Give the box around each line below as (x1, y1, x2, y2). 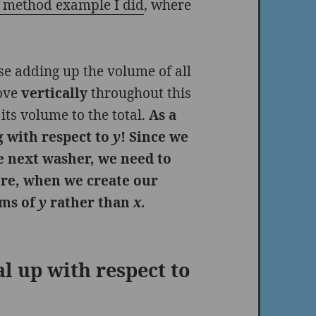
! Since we (121, 127, 189, 146)
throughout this (91, 83, 192, 102)
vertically (21, 83, 92, 102)
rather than (47, 193, 134, 212)
